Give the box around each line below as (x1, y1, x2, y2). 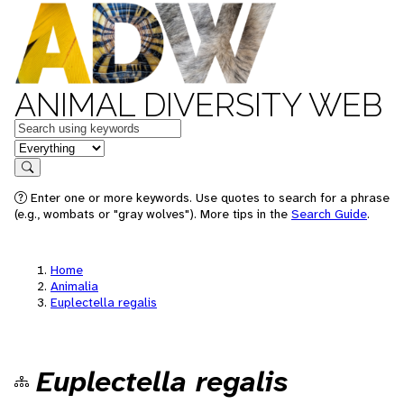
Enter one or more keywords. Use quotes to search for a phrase (27, 189, 390, 206)
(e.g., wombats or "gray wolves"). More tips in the (14, 206, 291, 222)
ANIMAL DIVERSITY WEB (14, 86, 382, 124)
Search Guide (291, 206, 367, 222)
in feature (14, 137, 73, 156)
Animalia (50, 278, 98, 294)
